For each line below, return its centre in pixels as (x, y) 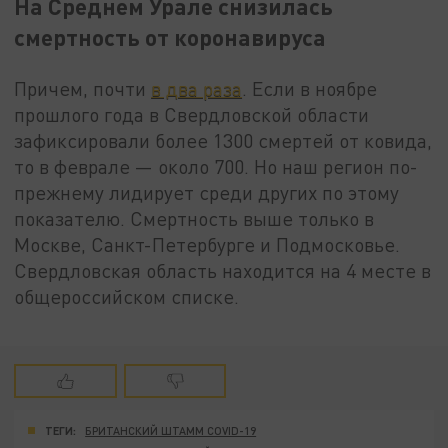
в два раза (197, 88)
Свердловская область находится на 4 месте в (223, 270)
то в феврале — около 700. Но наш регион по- (216, 166)
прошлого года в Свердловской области (192, 114)
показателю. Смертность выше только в (194, 218)
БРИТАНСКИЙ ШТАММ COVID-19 (171, 431)
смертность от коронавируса (170, 36)
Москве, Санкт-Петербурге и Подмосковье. (207, 244)
